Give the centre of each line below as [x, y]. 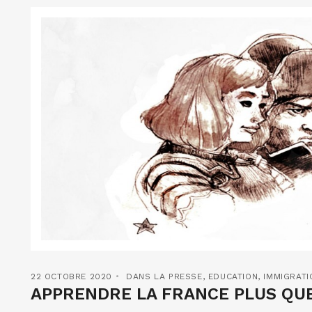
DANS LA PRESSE [164, 277]
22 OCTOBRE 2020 [71, 277]
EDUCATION [233, 277]
